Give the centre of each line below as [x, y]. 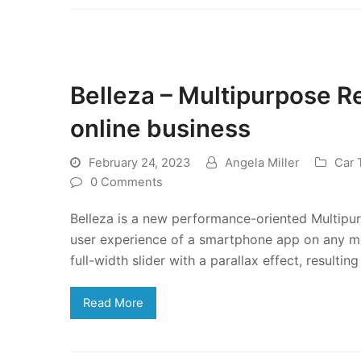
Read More [113, 303]
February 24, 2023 [139, 163]
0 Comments [127, 183]
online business [160, 129]
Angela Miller [262, 163]
